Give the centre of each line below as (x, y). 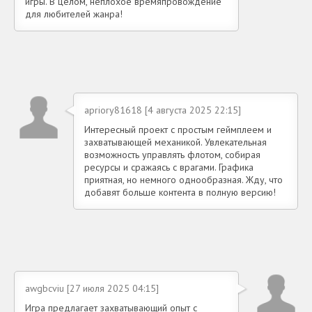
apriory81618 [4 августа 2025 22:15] (163, 110)
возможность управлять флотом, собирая (172, 155)
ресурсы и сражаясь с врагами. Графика (169, 167)
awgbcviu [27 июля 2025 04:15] (92, 289)
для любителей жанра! (74, 14)
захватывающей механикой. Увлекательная (175, 142)
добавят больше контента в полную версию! (180, 193)
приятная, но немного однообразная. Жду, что (184, 180)
